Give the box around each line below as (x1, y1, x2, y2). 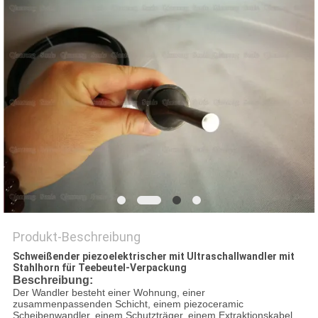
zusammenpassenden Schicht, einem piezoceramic (12, 298, 243, 310)
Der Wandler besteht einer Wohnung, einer (12, 287, 205, 299)
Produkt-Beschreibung (12, 229, 141, 245)
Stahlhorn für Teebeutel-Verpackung (12, 262, 187, 274)
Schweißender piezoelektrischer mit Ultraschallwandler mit (12, 251, 295, 263)
